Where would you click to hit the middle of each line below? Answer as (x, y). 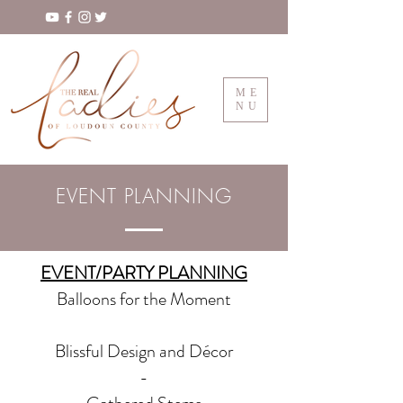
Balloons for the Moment (144, 299)
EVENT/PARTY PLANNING (144, 273)
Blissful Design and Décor (144, 351)
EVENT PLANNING (144, 196)
